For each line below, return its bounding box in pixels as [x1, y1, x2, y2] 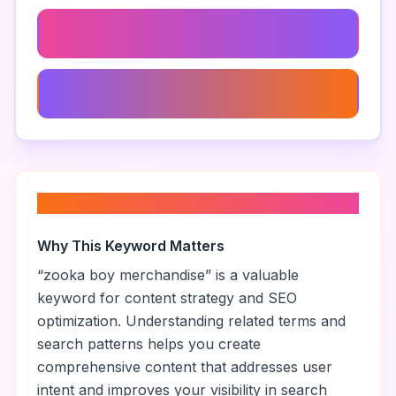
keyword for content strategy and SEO [37, 289, 297, 307]
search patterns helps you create [37, 335, 261, 353]
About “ [37, 190, 111, 216]
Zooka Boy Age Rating [53, 86, 189, 101]
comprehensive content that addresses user [37, 358, 332, 376]
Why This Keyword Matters [37, 237, 225, 255]
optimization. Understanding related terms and [37, 312, 346, 330]
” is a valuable [205, 266, 299, 284]
